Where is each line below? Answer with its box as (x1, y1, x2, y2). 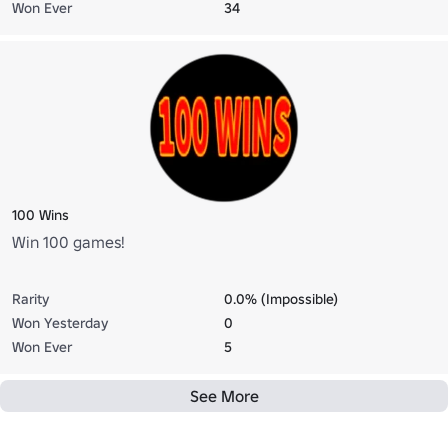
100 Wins (12, 205, 69, 224)
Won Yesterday (12, 313, 108, 332)
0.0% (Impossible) (224, 289, 338, 308)
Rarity (12, 289, 49, 308)
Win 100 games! (12, 231, 125, 252)
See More (189, 385, 259, 406)
